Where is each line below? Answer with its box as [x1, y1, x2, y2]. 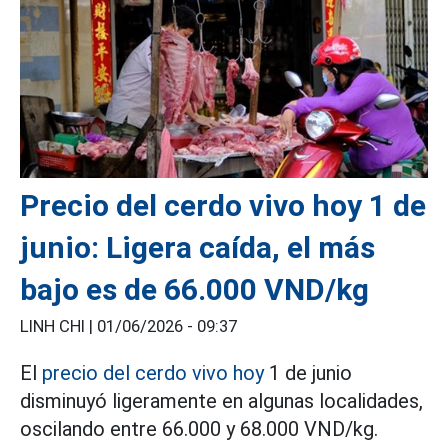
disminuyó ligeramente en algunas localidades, [20, 389, 423, 414]
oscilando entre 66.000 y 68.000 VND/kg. [20, 417, 378, 442]
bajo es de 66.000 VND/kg [20, 272, 369, 308]
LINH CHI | [20, 317, 97, 337]
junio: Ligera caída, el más [20, 230, 375, 266]
